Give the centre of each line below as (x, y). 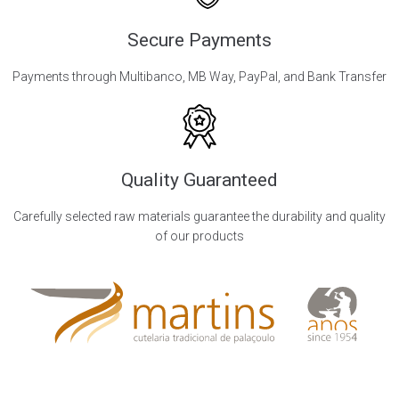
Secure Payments (199, 40)
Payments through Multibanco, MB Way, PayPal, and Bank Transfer (199, 76)
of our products (199, 236)
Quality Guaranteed (199, 179)
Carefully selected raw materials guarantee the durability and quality (199, 216)
